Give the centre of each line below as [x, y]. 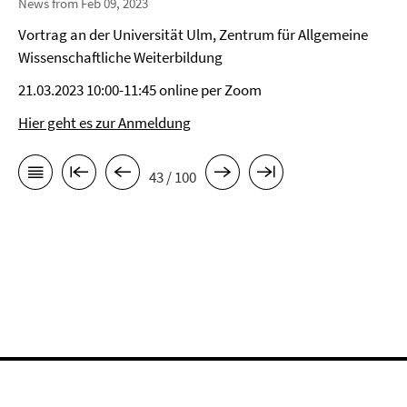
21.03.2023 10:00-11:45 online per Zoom [140, 90]
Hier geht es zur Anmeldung [104, 123]
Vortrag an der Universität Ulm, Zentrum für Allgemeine [193, 35]
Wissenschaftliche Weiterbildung [120, 57]
